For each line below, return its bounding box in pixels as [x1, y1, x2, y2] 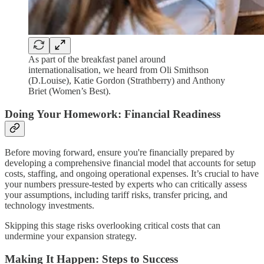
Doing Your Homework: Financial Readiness [5, 107, 220, 120]
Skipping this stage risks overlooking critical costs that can [5, 220, 220, 231]
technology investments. [5, 200, 94, 211]
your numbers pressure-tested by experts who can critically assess [5, 179, 247, 190]
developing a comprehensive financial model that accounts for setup [5, 158, 256, 169]
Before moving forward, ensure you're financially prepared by [5, 147, 235, 158]
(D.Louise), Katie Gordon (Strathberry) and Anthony [28, 75, 225, 85]
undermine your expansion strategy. [5, 231, 137, 242]
